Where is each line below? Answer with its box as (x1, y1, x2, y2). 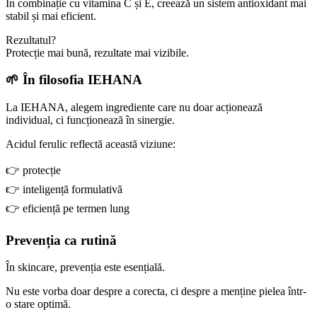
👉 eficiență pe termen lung (6, 202, 129, 214)
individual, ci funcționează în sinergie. (6, 114, 175, 126)
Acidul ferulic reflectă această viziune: (6, 138, 175, 150)
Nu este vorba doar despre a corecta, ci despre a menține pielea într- (6, 285, 306, 298)
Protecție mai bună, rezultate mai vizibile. (6, 46, 189, 59)
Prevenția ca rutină (6, 232, 117, 248)
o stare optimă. (6, 298, 71, 311)
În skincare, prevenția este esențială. (6, 261, 165, 274)
